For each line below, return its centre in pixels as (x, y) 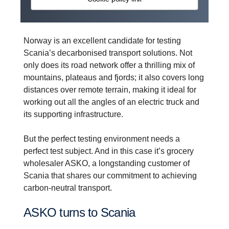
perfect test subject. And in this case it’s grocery (109, 151)
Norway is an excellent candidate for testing (102, 40)
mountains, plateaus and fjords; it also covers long (114, 77)
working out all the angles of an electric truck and (111, 102)
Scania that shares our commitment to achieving (110, 175)
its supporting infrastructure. (77, 114)
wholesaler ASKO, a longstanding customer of (107, 163)
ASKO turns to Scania (83, 212)
